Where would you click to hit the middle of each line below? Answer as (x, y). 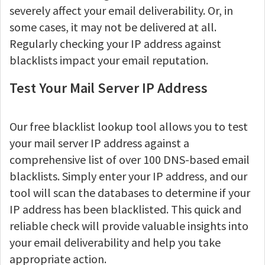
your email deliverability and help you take (115, 242)
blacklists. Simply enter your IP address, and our (128, 176)
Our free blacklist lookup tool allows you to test (129, 126)
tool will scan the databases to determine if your (130, 193)
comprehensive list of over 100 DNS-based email (130, 159)
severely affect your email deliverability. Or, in (121, 10)
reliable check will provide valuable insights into (129, 226)
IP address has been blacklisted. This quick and (125, 209)
